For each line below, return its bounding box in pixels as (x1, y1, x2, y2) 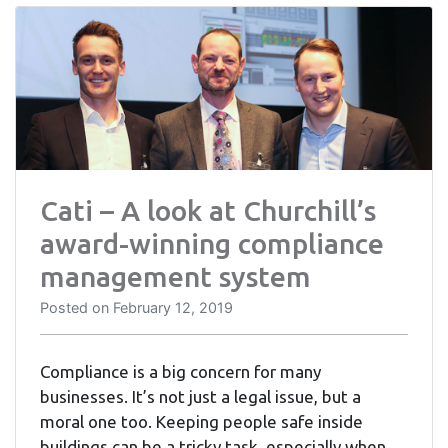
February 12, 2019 (113, 298, 233, 316)
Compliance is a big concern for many (40, 361, 321, 381)
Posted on (40, 298, 113, 316)
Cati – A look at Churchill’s (40, 194, 376, 226)
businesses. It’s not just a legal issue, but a (40, 386, 361, 406)
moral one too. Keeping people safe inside (40, 411, 363, 431)
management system (40, 260, 311, 292)
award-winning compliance (40, 227, 384, 259)
